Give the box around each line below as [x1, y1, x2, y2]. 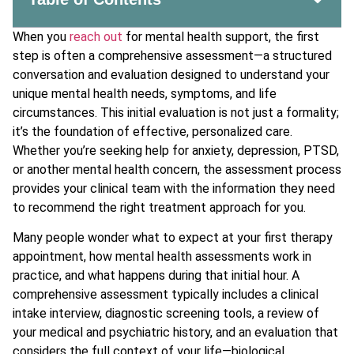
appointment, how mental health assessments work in [13, 249, 311, 265]
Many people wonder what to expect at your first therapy [13, 230, 333, 246]
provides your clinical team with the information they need [13, 180, 335, 196]
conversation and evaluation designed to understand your [13, 66, 330, 82]
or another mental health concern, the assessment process [13, 161, 341, 177]
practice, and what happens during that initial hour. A [13, 268, 299, 284]
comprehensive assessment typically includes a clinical [13, 287, 318, 303]
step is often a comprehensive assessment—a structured [13, 47, 332, 63]
